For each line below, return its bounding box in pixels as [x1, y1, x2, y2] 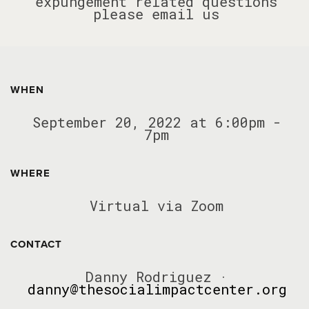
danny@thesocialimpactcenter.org [28, 280, 287, 298]
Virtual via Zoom [89, 197, 223, 215]
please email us [93, 5, 219, 23]
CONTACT [10, 237, 62, 252]
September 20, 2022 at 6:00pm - [32, 113, 281, 131]
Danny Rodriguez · [85, 268, 228, 286]
